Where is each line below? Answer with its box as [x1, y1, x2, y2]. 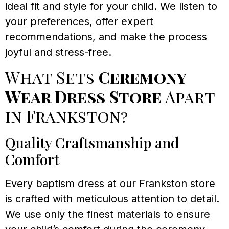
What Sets [5, 65, 99, 88]
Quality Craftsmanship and [5, 132, 179, 152]
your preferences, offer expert [5, 15, 153, 28]
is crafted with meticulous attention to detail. [5, 192, 219, 205]
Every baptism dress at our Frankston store [5, 177, 215, 190]
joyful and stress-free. [5, 46, 111, 59]
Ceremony [99, 65, 186, 88]
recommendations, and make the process [5, 31, 207, 43]
